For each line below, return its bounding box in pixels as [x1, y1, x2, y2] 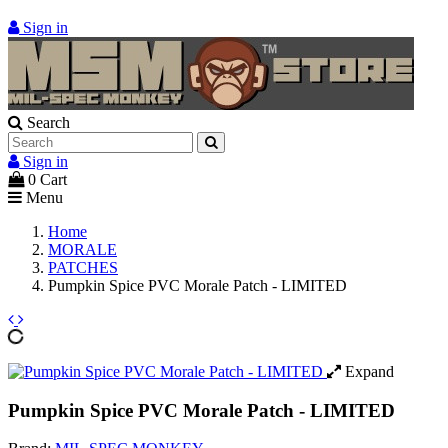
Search [27, 114, 70, 131]
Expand [341, 363, 394, 380]
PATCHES [48, 259, 118, 276]
